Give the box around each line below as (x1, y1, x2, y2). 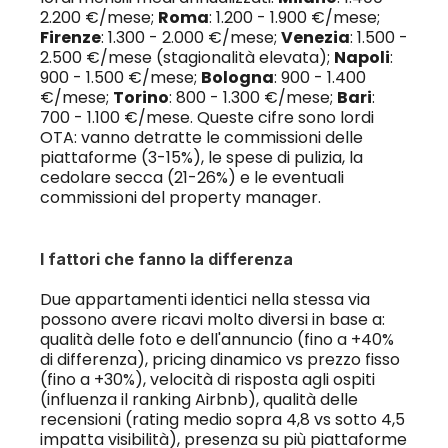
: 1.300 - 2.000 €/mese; (100, 26, 281, 49)
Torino (112, 86, 169, 109)
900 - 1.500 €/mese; (39, 66, 201, 89)
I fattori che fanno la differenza (39, 249, 293, 269)
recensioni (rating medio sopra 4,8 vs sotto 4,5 (39, 408, 405, 431)
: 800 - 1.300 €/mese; (168, 86, 337, 109)
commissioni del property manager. (39, 186, 321, 209)
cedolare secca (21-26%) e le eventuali (39, 166, 344, 189)
